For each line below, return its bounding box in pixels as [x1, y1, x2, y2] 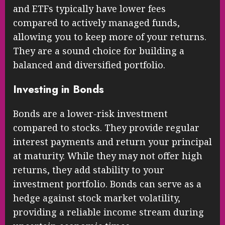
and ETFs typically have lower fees [13, 3, 166, 15]
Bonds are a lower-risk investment [13, 107, 168, 120]
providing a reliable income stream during [13, 206, 204, 218]
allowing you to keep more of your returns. [13, 31, 206, 43]
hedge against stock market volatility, [13, 192, 180, 204]
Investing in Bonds [13, 81, 104, 97]
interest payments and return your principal [13, 136, 212, 148]
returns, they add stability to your [13, 164, 164, 176]
